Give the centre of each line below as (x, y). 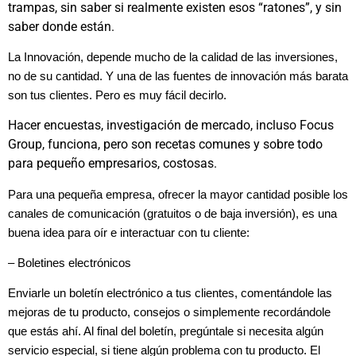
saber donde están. (61, 26)
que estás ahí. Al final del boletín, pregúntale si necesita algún (166, 332)
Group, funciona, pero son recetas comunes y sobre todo (165, 145)
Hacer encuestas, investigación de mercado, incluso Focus (171, 126)
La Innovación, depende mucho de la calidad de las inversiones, (173, 57)
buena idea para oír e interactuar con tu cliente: (129, 232)
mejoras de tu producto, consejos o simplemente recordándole (169, 313)
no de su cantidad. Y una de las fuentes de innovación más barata (178, 76)
